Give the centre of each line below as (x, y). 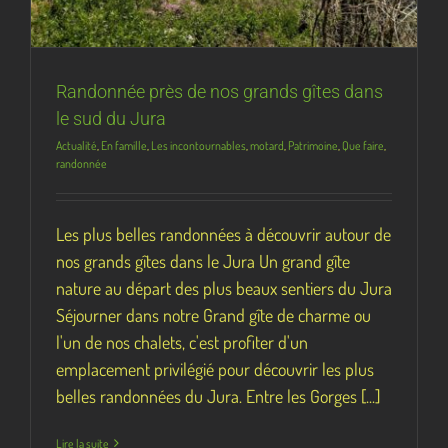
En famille (124, 145)
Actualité (76, 145)
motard (267, 145)
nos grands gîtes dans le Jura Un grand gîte (203, 260)
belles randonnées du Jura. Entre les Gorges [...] (218, 395)
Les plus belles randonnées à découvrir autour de (223, 233)
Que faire (363, 145)
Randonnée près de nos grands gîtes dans (219, 91)
